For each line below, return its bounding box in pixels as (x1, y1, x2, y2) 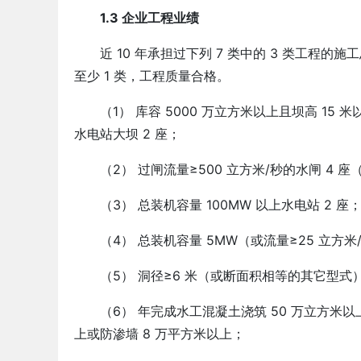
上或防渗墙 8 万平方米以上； (74, 326, 245, 342)
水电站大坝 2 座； (74, 126, 180, 142)
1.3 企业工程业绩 (100, 10, 199, 26)
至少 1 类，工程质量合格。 (74, 68, 230, 84)
